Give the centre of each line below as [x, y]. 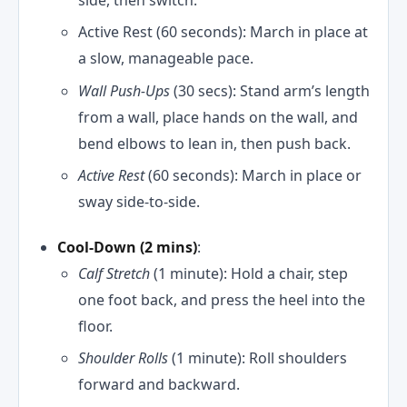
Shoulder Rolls [124, 358]
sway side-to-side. [139, 202]
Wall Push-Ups [125, 90]
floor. [95, 326]
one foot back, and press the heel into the [221, 299]
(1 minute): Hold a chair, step [250, 273]
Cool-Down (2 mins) [128, 247]
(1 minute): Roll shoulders [259, 358]
